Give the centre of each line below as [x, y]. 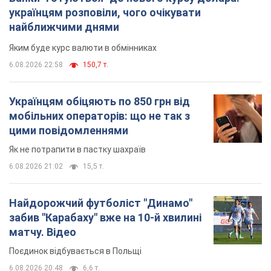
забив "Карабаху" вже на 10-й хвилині [105, 217]
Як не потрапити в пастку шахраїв [77, 149]
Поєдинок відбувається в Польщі [75, 251]
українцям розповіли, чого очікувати [105, 12]
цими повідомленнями [69, 130]
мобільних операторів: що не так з [100, 116]
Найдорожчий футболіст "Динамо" [101, 203]
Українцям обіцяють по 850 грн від [100, 101]
